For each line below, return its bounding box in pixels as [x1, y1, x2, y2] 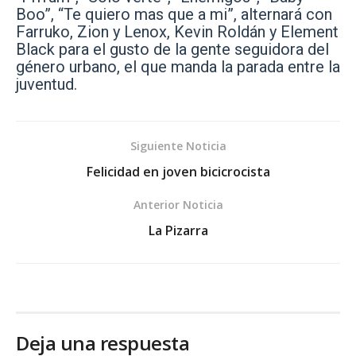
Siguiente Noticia [130, 137, 226, 153]
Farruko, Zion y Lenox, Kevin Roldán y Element [16, 21, 339, 41]
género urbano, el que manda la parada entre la [16, 56, 340, 76]
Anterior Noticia [133, 196, 223, 212]
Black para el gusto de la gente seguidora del [16, 39, 329, 59]
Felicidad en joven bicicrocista [86, 162, 270, 180]
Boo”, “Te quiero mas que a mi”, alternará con [16, 4, 332, 24]
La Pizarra [148, 221, 208, 239]
